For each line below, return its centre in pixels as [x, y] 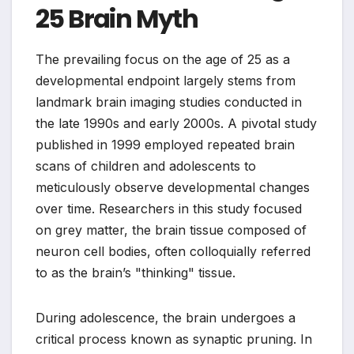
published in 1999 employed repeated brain [165, 145]
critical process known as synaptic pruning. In [174, 339]
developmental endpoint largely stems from [166, 81]
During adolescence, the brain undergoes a [166, 318]
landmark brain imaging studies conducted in [169, 102]
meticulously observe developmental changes [173, 188]
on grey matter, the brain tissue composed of [171, 230]
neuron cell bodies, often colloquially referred [173, 252]
